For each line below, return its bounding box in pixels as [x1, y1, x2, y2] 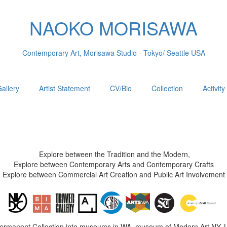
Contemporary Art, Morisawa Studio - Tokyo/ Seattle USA [22, 47, 205, 58]
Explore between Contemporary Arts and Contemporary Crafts [13, 159, 214, 169]
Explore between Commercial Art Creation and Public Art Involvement [2, 169, 225, 179]
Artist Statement [39, 83, 90, 93]
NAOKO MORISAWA [29, 15, 198, 41]
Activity [203, 83, 225, 93]
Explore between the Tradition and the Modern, [37, 149, 190, 159]
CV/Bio [110, 83, 132, 93]
